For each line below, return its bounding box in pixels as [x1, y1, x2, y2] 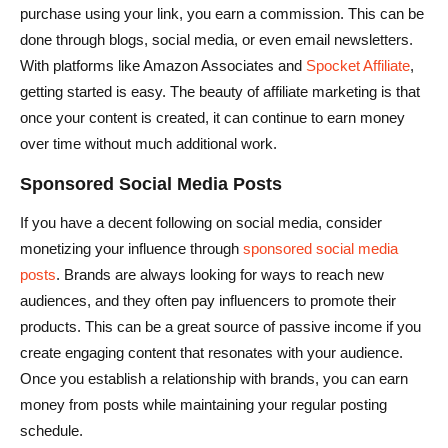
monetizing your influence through [20, 239, 243, 257]
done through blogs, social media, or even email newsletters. [20, 30, 413, 48]
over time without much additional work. [20, 134, 277, 152]
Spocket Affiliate [306, 56, 410, 74]
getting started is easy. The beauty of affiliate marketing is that [20, 82, 420, 100]
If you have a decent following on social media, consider [20, 213, 382, 231]
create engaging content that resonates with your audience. [20, 343, 403, 361]
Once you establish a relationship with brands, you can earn [20, 369, 408, 387]
